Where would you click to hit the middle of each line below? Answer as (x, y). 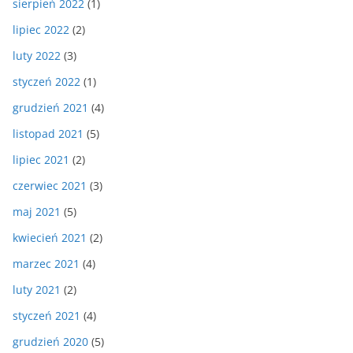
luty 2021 (37, 289)
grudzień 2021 (50, 107)
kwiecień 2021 (50, 237)
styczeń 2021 (46, 315)
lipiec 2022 (41, 29)
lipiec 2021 (41, 159)
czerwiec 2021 (50, 185)
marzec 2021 (46, 263)
